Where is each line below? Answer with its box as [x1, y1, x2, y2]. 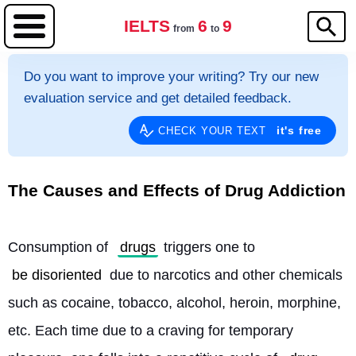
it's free [276, 124, 322, 137]
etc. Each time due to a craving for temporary [8, 323, 293, 339]
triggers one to [160, 239, 259, 255]
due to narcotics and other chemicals [106, 267, 342, 283]
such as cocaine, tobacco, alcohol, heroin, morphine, [8, 295, 341, 311]
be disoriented [12, 267, 102, 283]
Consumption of [8, 239, 112, 255]
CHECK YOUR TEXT [157, 125, 270, 137]
